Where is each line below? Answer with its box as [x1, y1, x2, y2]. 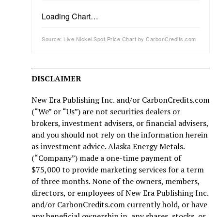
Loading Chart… [42, 10, 98, 22]
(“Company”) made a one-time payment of [31, 152, 181, 163]
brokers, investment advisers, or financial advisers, [31, 117, 208, 128]
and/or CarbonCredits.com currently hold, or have [31, 199, 207, 210]
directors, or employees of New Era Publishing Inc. [31, 187, 208, 198]
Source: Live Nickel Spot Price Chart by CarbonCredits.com [42, 34, 196, 43]
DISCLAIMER [31, 73, 83, 84]
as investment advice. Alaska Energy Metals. [31, 140, 185, 152]
